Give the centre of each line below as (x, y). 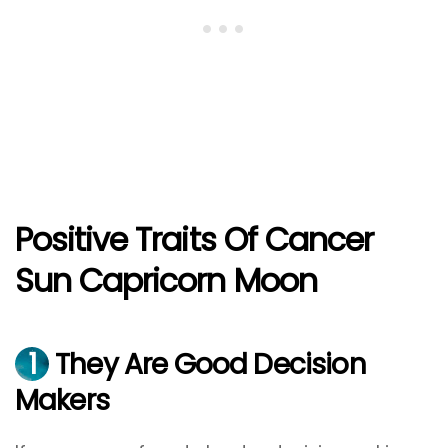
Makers (62, 401)
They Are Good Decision (207, 365)
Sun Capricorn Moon (166, 280)
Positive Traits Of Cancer (194, 239)
